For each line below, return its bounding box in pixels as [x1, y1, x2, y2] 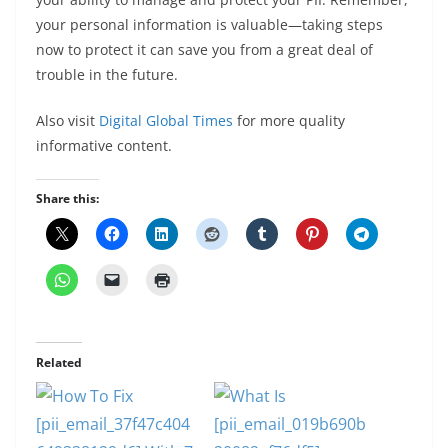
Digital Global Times [99, 111, 233, 131]
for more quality [233, 111, 345, 131]
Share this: [36, 190, 99, 208]
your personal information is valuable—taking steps [36, 15, 383, 35]
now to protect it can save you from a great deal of [36, 40, 373, 60]
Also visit [36, 111, 99, 131]
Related [36, 354, 82, 372]
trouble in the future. [36, 65, 178, 85]
